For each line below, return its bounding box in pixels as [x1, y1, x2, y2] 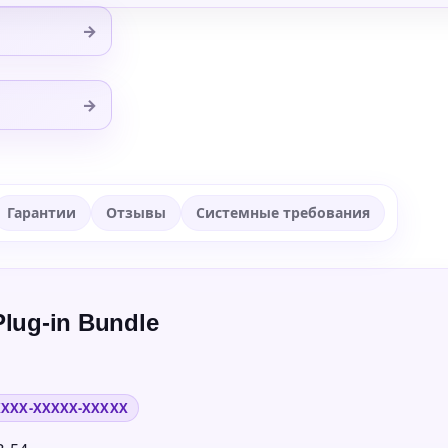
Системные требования [196, 203, 370, 223]
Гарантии [7, 203, 76, 223]
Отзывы [106, 203, 166, 223]
